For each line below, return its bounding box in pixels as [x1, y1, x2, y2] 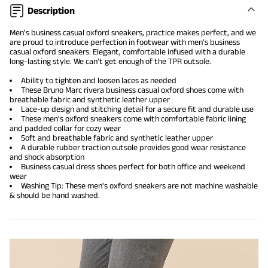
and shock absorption [10, 152, 84, 162]
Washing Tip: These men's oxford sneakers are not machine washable [21, 181, 258, 191]
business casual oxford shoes [106, 85, 206, 95]
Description [28, 5, 75, 16]
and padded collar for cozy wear [10, 123, 121, 133]
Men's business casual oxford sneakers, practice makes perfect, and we [10, 28, 256, 38]
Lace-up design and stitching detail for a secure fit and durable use [21, 104, 254, 114]
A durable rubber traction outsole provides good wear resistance [21, 142, 246, 153]
